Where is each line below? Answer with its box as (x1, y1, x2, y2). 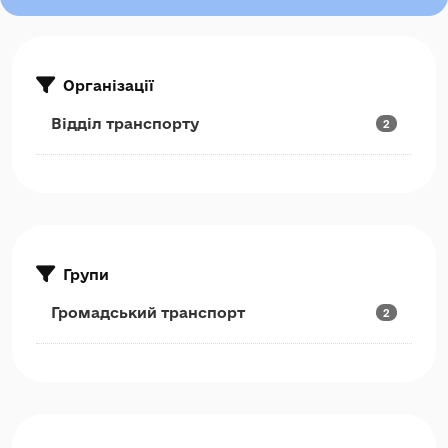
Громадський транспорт (51, 304, 245, 321)
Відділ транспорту (51, 115, 199, 132)
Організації (63, 76, 154, 94)
